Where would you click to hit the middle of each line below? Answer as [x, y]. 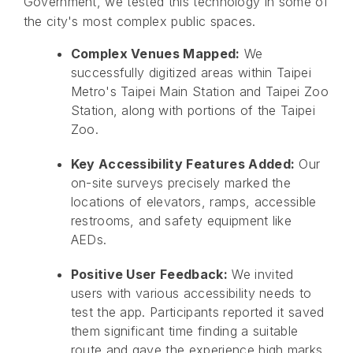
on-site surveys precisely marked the [181, 183]
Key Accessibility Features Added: [183, 164]
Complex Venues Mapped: [155, 54]
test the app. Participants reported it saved [197, 312]
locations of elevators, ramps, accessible [193, 202]
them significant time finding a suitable [184, 331]
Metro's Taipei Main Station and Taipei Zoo [200, 92]
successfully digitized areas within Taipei [191, 73]
